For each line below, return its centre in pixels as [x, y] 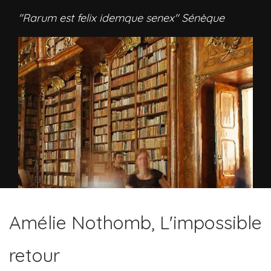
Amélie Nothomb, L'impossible [135, 223]
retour [34, 255]
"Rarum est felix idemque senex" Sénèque [121, 18]
